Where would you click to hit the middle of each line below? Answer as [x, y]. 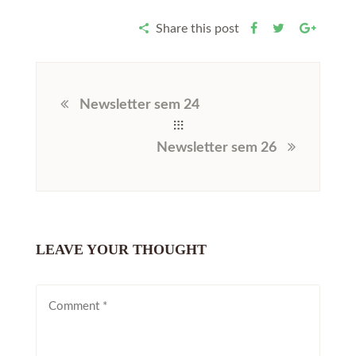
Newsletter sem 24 [139, 104]
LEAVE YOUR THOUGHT [121, 250]
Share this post [197, 28]
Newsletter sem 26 [217, 147]
